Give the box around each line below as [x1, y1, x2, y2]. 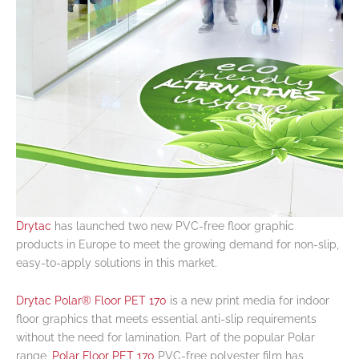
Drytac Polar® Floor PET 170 [16, 294, 167, 308]
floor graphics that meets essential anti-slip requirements [16, 313, 317, 326]
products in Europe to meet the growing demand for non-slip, [16, 237, 339, 251]
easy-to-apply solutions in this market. [16, 256, 217, 269]
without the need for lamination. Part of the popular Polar [16, 331, 315, 345]
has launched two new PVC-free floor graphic [51, 219, 294, 232]
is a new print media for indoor [167, 294, 329, 308]
